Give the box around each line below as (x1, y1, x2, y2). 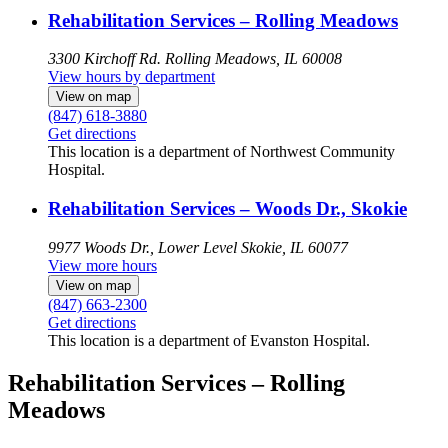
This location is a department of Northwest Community (48, 143, 395, 161)
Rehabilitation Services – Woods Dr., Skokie (48, 198, 407, 220)
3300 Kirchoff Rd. (48, 50, 161, 68)
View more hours (48, 256, 157, 274)
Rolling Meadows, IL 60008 (165, 50, 342, 68)
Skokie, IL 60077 (241, 238, 348, 256)
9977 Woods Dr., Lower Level (48, 238, 237, 256)
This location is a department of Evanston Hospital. (48, 331, 370, 349)
